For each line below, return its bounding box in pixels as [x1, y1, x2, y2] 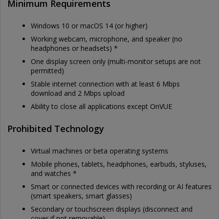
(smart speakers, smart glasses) [31, 191, 132, 200]
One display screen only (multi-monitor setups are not [31, 57, 201, 66]
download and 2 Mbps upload [31, 88, 125, 98]
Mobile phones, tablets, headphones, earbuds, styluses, [31, 159, 207, 169]
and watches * [31, 169, 77, 178]
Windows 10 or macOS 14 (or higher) [31, 21, 148, 30]
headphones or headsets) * [31, 44, 118, 53]
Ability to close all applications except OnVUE [31, 102, 172, 111]
